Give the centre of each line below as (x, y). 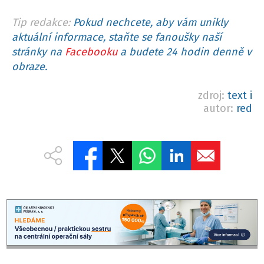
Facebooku (91, 52)
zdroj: (213, 96)
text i (240, 96)
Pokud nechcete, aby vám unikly (151, 23)
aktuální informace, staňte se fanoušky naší (117, 37)
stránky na (38, 52)
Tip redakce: (41, 23)
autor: (220, 109)
